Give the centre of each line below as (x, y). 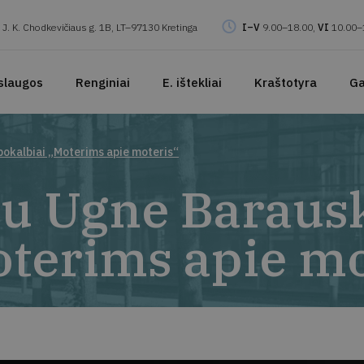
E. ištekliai (192, 82)
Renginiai (102, 82)
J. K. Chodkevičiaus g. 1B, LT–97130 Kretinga (100, 27)
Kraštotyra (285, 82)
